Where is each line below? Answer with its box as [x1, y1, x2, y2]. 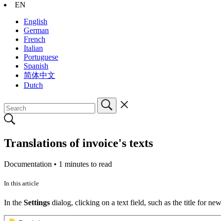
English [24, 17, 47, 26]
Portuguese [24, 52, 58, 61]
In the [4, 198, 24, 207]
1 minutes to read [59, 159, 112, 168]
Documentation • [4, 159, 59, 168]
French [24, 35, 45, 43]
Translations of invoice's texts [4, 136, 153, 149]
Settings [24, 198, 50, 207]
